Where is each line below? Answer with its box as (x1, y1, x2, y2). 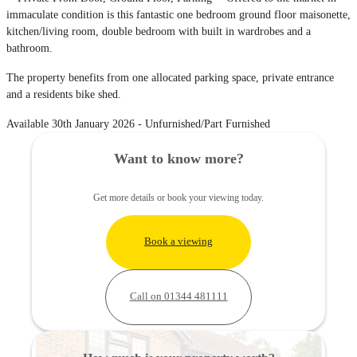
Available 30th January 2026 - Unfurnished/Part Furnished (6, 117, 270, 130)
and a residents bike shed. (6, 88, 121, 100)
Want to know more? (113, 150, 244, 167)
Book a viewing (144, 236, 213, 248)
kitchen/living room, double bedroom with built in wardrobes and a (6, 25, 311, 37)
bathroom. (6, 41, 53, 54)
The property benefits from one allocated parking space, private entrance (6, 71, 334, 84)
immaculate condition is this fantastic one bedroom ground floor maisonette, (6, 8, 351, 21)
